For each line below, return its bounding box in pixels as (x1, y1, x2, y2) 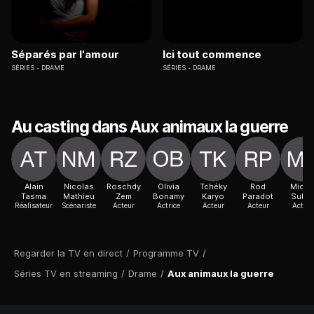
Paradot (243, 191, 273, 202)
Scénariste (61, 201, 96, 210)
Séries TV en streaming (14, 268, 118, 280)
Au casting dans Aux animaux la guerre (11, 117, 288, 137)
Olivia (157, 182, 179, 192)
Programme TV (133, 247, 199, 259)
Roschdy (106, 182, 141, 192)
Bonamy (152, 191, 184, 202)
